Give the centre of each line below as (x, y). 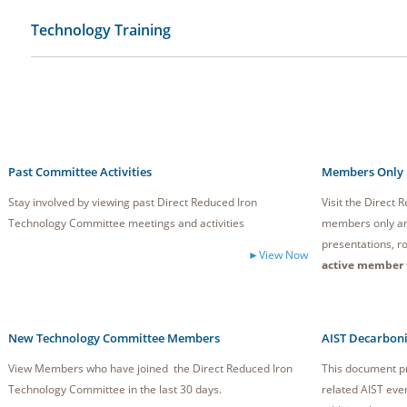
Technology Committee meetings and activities (126, 223)
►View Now (278, 255)
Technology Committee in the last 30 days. (115, 389)
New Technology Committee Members (114, 338)
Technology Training (101, 30)
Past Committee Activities (80, 172)
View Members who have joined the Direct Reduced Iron (150, 368)
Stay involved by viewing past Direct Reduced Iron (133, 202)
